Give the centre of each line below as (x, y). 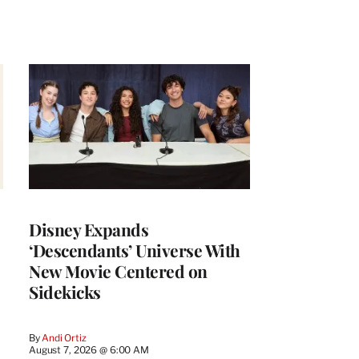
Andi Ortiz (64, 337)
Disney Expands (89, 229)
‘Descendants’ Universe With (135, 250)
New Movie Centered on (118, 270)
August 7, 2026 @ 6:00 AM (89, 349)
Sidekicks (65, 291)
